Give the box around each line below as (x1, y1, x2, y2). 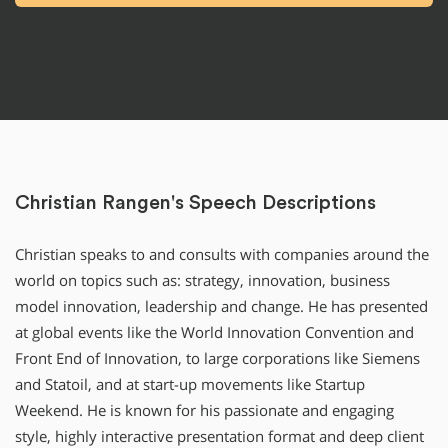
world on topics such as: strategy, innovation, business (15, 271, 390, 291)
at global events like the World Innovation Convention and (15, 323, 414, 343)
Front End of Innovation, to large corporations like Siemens (15, 349, 420, 369)
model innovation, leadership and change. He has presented (15, 297, 428, 317)
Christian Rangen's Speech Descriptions (15, 193, 376, 214)
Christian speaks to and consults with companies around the (15, 245, 429, 265)
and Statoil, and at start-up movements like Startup (15, 375, 365, 395)
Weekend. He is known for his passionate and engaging (15, 401, 394, 421)
